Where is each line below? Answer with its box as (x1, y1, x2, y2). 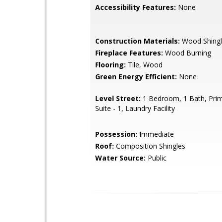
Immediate (137, 129, 174, 139)
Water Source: (95, 153, 146, 163)
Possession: (95, 129, 137, 139)
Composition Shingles (114, 141, 185, 151)
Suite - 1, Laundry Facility (95, 104, 175, 113)
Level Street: (95, 94, 141, 103)
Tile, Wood (126, 60, 163, 69)
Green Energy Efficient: (95, 72, 177, 81)
